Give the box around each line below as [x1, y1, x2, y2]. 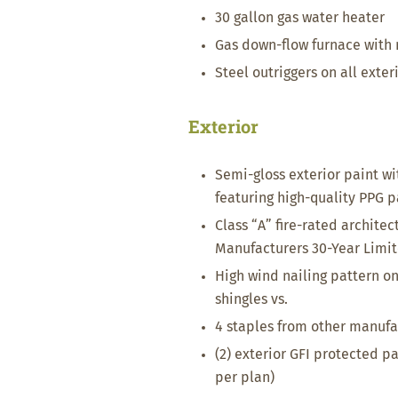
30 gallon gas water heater [215, 11, 385, 25]
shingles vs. [215, 292, 288, 306]
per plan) [215, 370, 275, 385]
